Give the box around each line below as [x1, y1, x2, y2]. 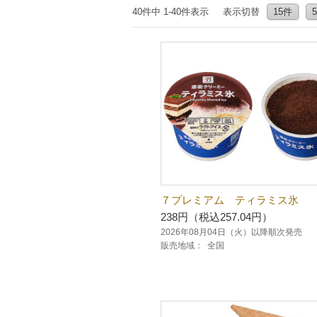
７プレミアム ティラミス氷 [161, 194, 299, 206]
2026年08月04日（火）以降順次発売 [161, 228, 302, 236]
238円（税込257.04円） [161, 211, 272, 223]
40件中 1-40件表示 [132, 6, 209, 17]
